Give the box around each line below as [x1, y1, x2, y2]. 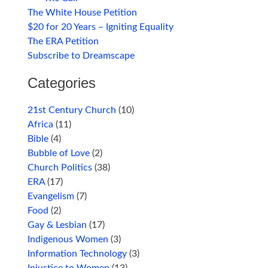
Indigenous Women [28, 234, 109, 245]
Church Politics [28, 163, 93, 173]
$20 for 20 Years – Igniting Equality [28, 22, 174, 32]
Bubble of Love [28, 148, 90, 159]
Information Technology [28, 249, 127, 259]
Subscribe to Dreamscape [28, 51, 135, 61]
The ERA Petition [28, 36, 99, 47]
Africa [28, 120, 54, 130]
